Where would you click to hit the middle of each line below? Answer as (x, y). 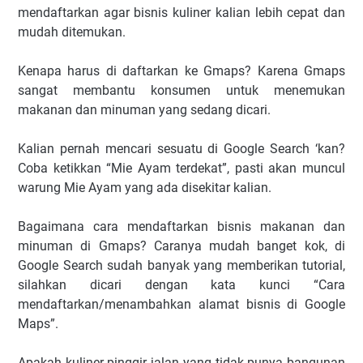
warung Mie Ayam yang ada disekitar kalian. (145, 187)
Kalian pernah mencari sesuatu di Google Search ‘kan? (181, 148)
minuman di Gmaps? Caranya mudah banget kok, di (181, 246)
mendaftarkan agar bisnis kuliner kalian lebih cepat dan (181, 12)
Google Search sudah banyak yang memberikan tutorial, (181, 265)
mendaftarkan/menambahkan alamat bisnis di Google (181, 304)
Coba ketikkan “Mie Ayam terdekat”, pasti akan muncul (181, 168)
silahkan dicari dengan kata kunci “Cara (181, 284)
